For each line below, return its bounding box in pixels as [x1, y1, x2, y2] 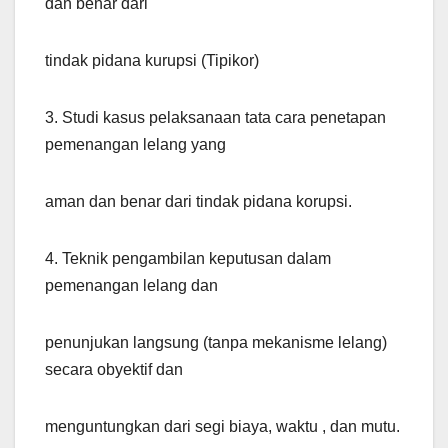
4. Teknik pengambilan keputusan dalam [45, 250, 331, 268]
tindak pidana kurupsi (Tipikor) [45, 52, 259, 70]
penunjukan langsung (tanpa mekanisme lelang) [45, 334, 387, 352]
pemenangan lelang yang [45, 136, 226, 154]
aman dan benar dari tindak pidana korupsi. [45, 193, 352, 211]
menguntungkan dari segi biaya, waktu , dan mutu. [45, 418, 400, 436]
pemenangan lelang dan [45, 277, 218, 295]
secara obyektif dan [45, 361, 183, 379]
